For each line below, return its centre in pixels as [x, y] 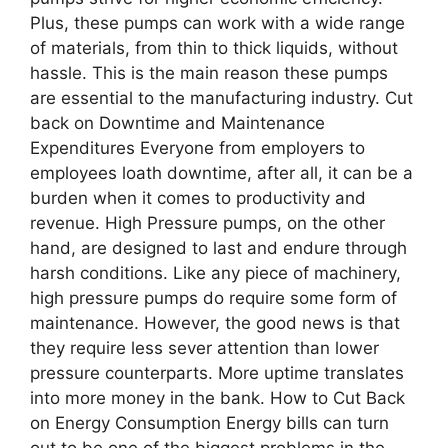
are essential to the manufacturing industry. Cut [221, 97]
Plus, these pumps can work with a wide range [217, 22]
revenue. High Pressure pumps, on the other [207, 222]
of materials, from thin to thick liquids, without [214, 47]
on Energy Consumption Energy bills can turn [209, 422]
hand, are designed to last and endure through [218, 247]
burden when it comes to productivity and [198, 197]
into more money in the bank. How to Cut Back [217, 397]
